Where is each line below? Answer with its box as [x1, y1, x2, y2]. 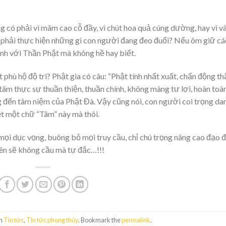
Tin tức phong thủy [26, 216, 78, 224]
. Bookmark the [78, 216, 122, 224]
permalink [121, 216, 150, 224]
